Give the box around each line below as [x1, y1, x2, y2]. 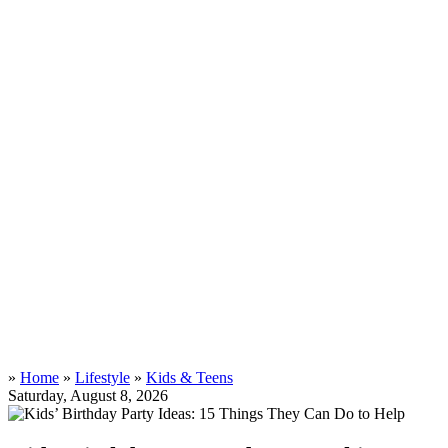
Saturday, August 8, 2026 [8, 387, 168, 404]
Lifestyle [75, 369, 130, 386]
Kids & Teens [146, 369, 233, 386]
